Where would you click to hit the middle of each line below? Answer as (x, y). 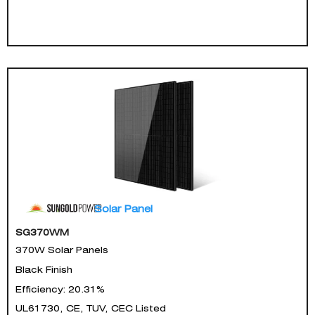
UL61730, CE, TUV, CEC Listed (91, 308)
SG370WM (42, 232)
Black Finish (44, 269)
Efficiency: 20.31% (60, 289)
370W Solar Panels (62, 250)
